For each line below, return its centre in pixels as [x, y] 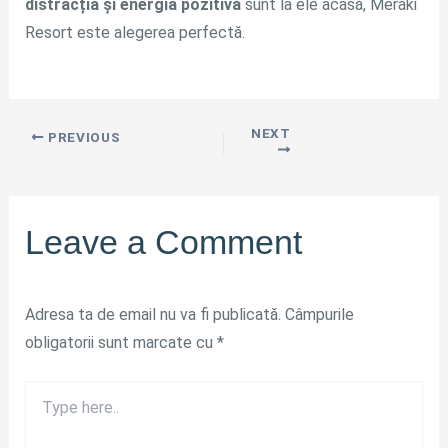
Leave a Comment [163, 241]
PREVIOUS [82, 137]
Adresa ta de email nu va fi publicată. [152, 314]
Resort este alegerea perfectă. [134, 33]
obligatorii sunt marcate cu [120, 342]
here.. [42, 409]
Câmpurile [319, 314]
